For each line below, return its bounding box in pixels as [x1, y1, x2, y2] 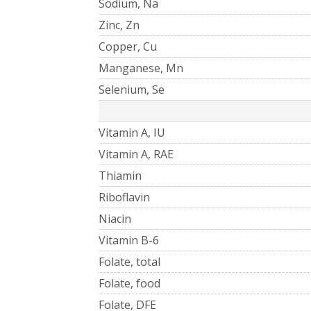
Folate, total [99, 253, 160, 269]
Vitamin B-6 [99, 232, 159, 248]
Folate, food [99, 275, 160, 291]
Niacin [99, 210, 131, 226]
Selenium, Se [99, 81, 165, 97]
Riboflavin [99, 189, 150, 205]
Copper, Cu [99, 38, 157, 54]
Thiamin [99, 167, 142, 183]
